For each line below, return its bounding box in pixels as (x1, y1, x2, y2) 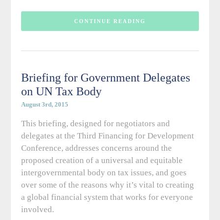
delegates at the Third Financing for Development (21, 131, 194, 141)
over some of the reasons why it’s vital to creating (21, 180, 194, 190)
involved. (21, 205, 56, 215)
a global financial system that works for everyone (21, 192, 193, 202)
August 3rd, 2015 (21, 101, 68, 109)
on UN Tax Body (21, 85, 102, 98)
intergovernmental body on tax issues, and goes (21, 168, 187, 178)
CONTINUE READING (74, 18, 146, 25)
